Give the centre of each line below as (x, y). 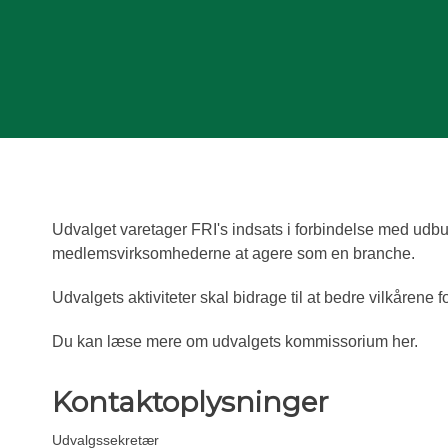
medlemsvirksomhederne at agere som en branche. (233, 253)
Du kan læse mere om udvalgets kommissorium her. (235, 341)
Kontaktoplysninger (190, 401)
